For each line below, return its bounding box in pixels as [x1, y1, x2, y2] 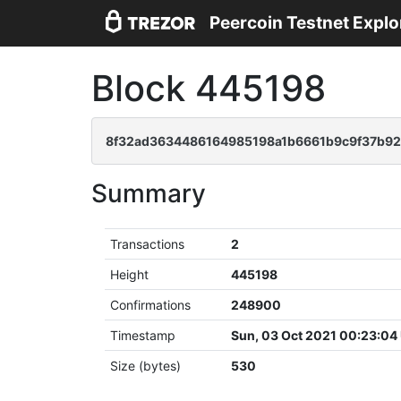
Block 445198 [91, 66, 326, 110]
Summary [91, 178, 206, 209]
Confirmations [110, 297, 192, 312]
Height [110, 267, 149, 282]
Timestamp [110, 328, 176, 343]
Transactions [110, 236, 185, 252]
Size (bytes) [110, 358, 182, 373]
